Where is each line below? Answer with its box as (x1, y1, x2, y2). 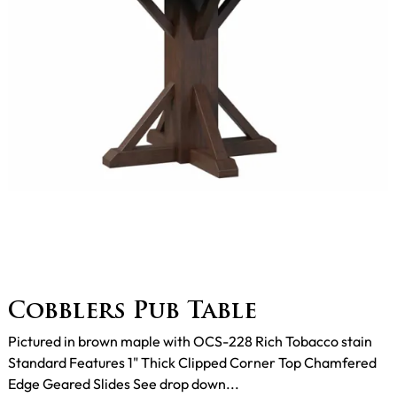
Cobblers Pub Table (8, 300, 257, 323)
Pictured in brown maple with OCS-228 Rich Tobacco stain (8, 331, 372, 350)
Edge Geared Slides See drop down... (8, 374, 239, 393)
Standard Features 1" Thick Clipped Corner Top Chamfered (8, 353, 377, 371)
